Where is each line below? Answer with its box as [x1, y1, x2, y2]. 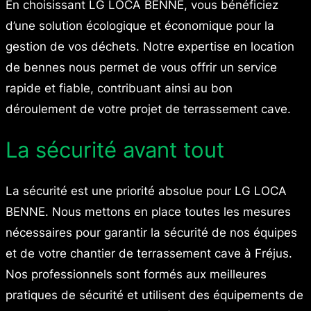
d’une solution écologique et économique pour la [6, 18, 274, 33]
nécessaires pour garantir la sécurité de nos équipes [6, 226, 297, 240]
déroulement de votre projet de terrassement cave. [6, 101, 291, 116]
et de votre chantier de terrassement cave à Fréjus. [6, 246, 292, 261]
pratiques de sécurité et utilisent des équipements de [6, 288, 303, 303]
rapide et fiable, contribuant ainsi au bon [6, 81, 233, 95]
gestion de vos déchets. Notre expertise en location [6, 39, 294, 53]
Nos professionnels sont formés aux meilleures [6, 267, 267, 282]
